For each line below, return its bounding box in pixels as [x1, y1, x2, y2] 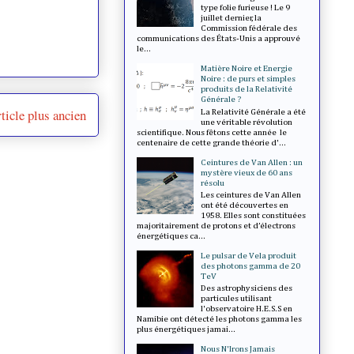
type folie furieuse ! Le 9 [201, 3, 291, 13]
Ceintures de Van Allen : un [201, 157, 303, 167]
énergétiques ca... [137, 231, 205, 240]
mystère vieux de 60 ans [201, 168, 293, 177]
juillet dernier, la [201, 13, 262, 23]
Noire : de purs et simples [201, 74, 296, 84]
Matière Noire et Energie [201, 64, 293, 73]
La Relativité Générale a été [201, 107, 307, 116]
